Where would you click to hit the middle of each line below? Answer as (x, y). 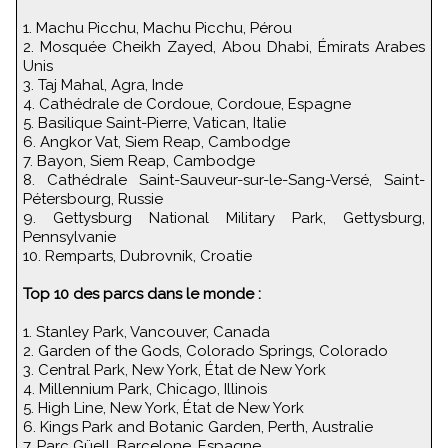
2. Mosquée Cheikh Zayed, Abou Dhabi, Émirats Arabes (224, 46)
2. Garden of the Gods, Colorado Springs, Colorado (205, 350)
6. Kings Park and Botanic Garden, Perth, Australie (198, 426)
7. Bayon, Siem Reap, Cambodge (139, 160)
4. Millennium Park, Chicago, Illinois (145, 388)
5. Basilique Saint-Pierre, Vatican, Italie (154, 122)
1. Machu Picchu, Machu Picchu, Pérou (157, 27)
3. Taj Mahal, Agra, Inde (103, 84)
